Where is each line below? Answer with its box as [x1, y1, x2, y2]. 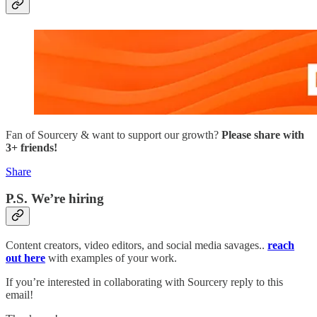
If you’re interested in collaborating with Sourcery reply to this [6, 275, 283, 288]
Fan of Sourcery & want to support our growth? [6, 128, 221, 141]
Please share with [221, 128, 304, 141]
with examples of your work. [45, 251, 177, 264]
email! [6, 288, 33, 301]
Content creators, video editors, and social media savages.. [6, 238, 267, 251]
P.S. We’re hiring [6, 191, 104, 207]
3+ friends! [6, 141, 57, 154]
